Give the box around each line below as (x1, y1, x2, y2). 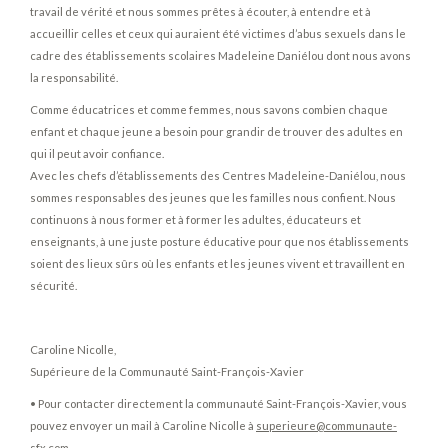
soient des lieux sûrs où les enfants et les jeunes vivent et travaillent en (30, 257, 405, 270)
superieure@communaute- (256, 419, 397, 432)
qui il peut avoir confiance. (30, 147, 164, 160)
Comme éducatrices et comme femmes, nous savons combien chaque (30, 103, 388, 116)
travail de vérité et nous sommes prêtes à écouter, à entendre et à (30, 5, 371, 18)
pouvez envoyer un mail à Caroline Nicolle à (30, 419, 256, 432)
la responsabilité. (30, 71, 118, 84)
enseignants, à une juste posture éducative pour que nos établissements (30, 235, 409, 248)
